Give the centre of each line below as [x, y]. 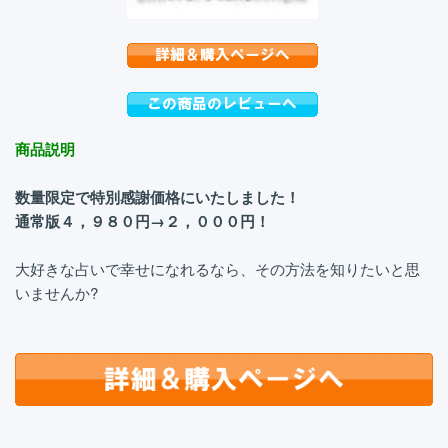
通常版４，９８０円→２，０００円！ [142, 220]
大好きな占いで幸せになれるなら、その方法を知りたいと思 [217, 268]
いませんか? [56, 292]
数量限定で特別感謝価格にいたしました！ [157, 196]
